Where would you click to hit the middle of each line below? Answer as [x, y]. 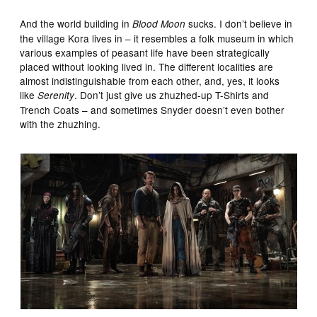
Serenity [56, 95]
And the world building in [76, 23]
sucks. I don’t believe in [239, 23]
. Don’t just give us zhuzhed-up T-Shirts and [172, 94]
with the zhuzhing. [60, 123]
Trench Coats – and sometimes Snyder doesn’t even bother [152, 109]
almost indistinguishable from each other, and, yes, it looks [150, 80]
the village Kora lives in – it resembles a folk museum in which [157, 38]
